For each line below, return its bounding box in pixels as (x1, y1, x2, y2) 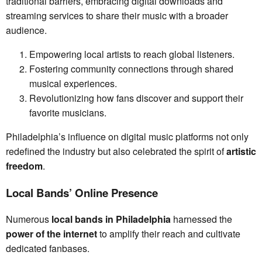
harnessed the (171, 212, 232, 226)
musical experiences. (29, 77, 117, 91)
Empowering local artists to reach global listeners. (29, 47, 235, 61)
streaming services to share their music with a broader (6, 9, 228, 23)
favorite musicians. (29, 106, 106, 120)
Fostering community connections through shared (29, 62, 233, 76)
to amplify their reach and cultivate (97, 227, 240, 241)
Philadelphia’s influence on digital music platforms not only (6, 130, 249, 144)
